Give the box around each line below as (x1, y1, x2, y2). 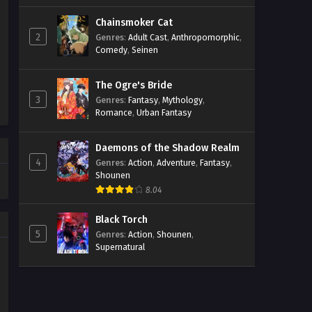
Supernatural (95, 241, 145, 252)
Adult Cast (128, 32, 167, 42)
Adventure (157, 157, 196, 168)
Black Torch (95, 213, 148, 226)
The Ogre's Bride (95, 79, 172, 91)
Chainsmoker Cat (95, 17, 173, 29)
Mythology (162, 94, 203, 105)
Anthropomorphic (171, 32, 240, 42)
